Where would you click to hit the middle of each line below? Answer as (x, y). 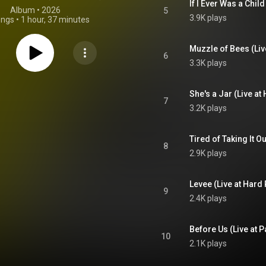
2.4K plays (208, 198)
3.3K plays (208, 63)
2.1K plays (208, 243)
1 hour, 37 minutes (55, 20)
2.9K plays (208, 153)
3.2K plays (208, 108)
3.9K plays (208, 18)
